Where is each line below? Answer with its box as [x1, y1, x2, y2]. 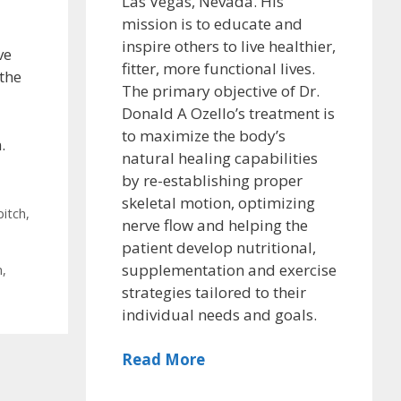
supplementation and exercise [122, 259, 337, 280]
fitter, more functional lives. [122, 57, 315, 79]
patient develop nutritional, [122, 236, 316, 258]
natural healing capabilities [122, 147, 318, 168]
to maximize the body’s [122, 124, 286, 146]
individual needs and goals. [122, 303, 317, 325]
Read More [122, 349, 205, 371]
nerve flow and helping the [122, 214, 308, 235]
